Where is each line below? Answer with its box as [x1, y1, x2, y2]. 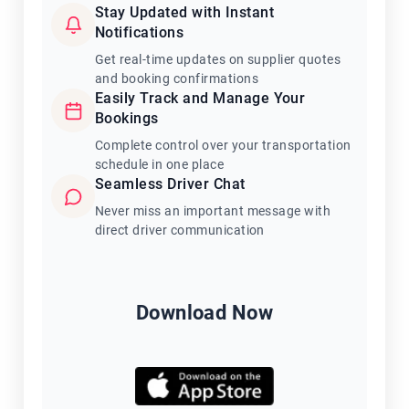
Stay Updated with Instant [95, 4, 274, 21]
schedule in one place [95, 157, 225, 172]
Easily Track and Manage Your [95, 89, 306, 107]
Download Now [135, 301, 274, 324]
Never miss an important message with [95, 204, 331, 218]
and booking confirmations [95, 71, 258, 86]
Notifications [95, 24, 184, 41]
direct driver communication [95, 223, 265, 237]
